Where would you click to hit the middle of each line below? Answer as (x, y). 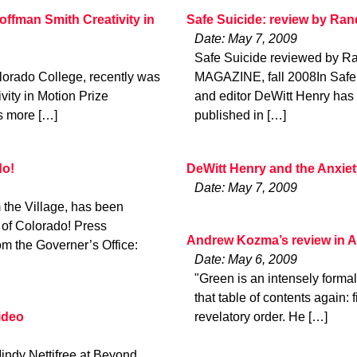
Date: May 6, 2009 (246, 260)
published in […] (240, 116)
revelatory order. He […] (261, 317)
